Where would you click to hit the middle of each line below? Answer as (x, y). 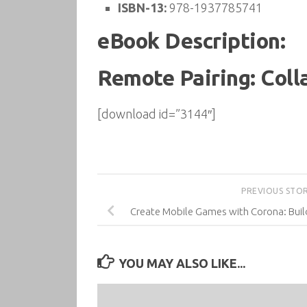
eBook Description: (191, 41)
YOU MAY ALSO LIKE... (182, 263)
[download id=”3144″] (157, 114)
